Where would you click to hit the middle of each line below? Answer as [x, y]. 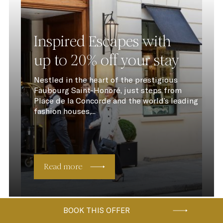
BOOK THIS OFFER [97, 210]
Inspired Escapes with [102, 42]
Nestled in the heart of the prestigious [106, 80]
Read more [63, 167]
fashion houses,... [64, 111]
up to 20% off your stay [106, 60]
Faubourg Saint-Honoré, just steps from [108, 90]
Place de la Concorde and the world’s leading [116, 101]
